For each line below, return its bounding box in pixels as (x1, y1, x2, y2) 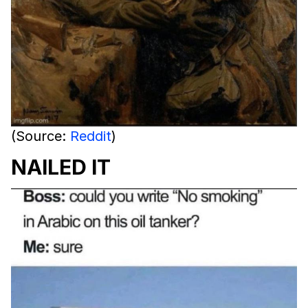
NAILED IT (11, 155, 111, 180)
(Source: (11, 128, 70, 145)
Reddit (70, 128, 111, 145)
